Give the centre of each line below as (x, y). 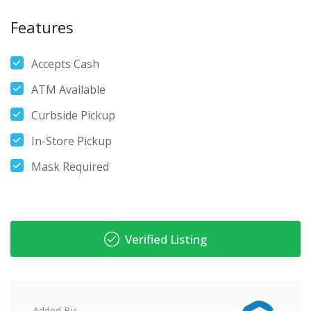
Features (42, 27)
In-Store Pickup (72, 141)
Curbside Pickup (73, 115)
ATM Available (68, 90)
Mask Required (70, 167)
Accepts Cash (65, 64)
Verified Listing (165, 239)
